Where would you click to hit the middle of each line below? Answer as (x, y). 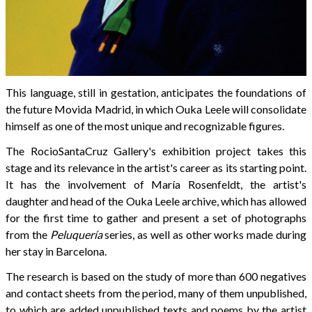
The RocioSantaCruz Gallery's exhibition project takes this (156, 150)
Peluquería (76, 234)
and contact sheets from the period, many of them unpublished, (156, 292)
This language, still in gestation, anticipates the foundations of (156, 92)
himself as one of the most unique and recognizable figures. (145, 125)
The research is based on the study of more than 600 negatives (156, 276)
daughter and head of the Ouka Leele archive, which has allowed (156, 201)
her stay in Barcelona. (56, 251)
